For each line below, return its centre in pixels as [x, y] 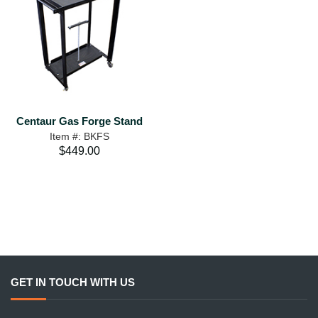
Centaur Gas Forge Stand [79, 121]
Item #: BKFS [79, 136]
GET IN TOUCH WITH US [73, 282]
